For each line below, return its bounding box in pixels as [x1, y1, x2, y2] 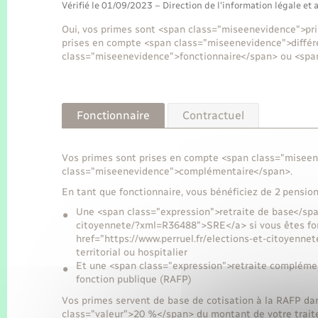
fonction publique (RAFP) [76, 273, 192, 286]
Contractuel [182, 108, 244, 122]
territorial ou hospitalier [76, 246, 187, 259]
